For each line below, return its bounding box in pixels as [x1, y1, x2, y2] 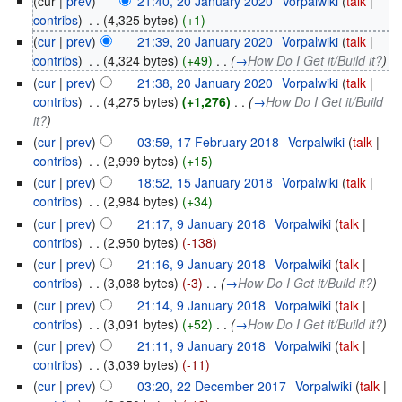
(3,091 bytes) [103, 314, 179, 333]
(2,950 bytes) [103, 232, 179, 251]
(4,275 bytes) [103, 92, 179, 110]
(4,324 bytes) [103, 51, 179, 70]
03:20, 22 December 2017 [137, 377, 287, 396]
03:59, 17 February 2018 [137, 133, 280, 152]
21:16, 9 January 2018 [137, 255, 267, 274]
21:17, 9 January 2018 [137, 214, 267, 232]
